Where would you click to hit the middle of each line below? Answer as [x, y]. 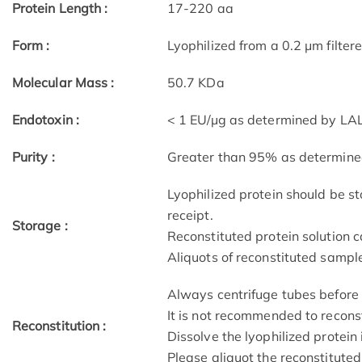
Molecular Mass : [63, 83]
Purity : [33, 157]
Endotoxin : [45, 120]
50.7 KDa [196, 83]
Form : [31, 46]
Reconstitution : [59, 326]
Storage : [40, 226]
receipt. [190, 215]
